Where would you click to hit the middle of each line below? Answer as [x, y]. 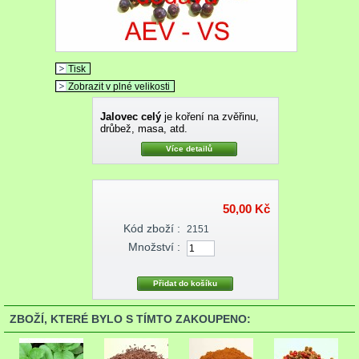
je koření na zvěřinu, [210, 116]
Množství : [154, 247]
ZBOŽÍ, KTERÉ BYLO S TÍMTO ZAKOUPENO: [131, 319]
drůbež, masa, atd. [143, 128]
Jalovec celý [130, 116]
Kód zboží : [151, 228]
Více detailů [189, 148]
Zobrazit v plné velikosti [119, 86]
